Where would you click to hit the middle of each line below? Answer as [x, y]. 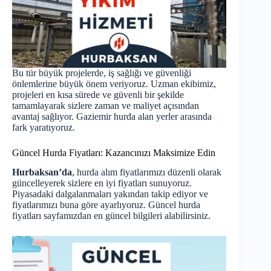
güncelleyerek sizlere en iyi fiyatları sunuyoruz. [102, 183]
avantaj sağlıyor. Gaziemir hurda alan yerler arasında [112, 116]
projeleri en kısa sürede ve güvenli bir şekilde [98, 94]
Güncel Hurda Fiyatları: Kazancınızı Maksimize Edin [114, 152]
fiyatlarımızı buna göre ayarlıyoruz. [80, 205]
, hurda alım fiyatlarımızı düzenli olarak [147, 172]
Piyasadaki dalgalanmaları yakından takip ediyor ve [110, 194]
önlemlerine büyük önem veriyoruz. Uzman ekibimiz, [114, 83]
